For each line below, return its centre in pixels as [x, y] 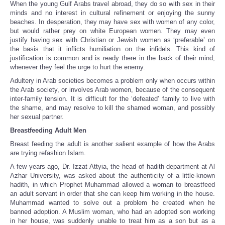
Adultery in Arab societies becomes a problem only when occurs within [113, 81]
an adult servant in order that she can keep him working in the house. [113, 194]
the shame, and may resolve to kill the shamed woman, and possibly [113, 108]
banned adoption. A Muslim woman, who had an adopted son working [113, 212]
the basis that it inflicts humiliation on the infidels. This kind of [113, 49]
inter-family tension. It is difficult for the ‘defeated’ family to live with [113, 99]
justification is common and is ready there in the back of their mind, [113, 58]
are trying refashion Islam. [48, 153]
